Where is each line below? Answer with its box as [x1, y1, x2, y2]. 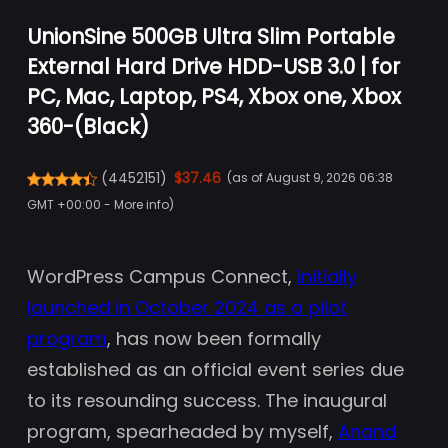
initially [297, 264, 357, 290]
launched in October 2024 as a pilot [27, 295, 347, 321]
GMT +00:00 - [27, 195, 114, 213]
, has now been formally [107, 326, 321, 352]
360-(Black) [27, 113, 149, 142]
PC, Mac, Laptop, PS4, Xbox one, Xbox [27, 83, 401, 112]
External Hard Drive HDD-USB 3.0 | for [27, 53, 400, 82]
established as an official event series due [27, 357, 404, 383]
